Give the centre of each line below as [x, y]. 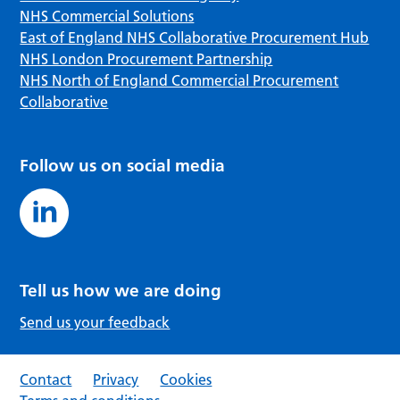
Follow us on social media [123, 165]
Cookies [186, 379]
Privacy [116, 379]
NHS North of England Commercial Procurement [179, 80]
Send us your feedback [95, 322]
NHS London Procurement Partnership [146, 58]
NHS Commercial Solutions [107, 16]
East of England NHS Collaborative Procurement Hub [195, 37]
